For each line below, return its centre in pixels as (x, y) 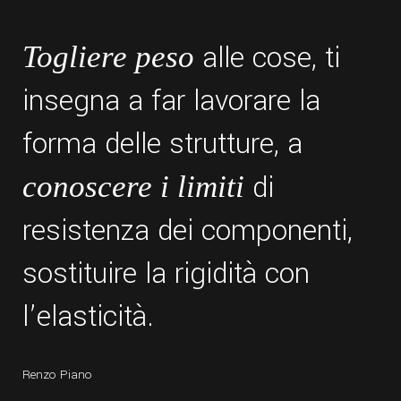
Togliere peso (108, 56)
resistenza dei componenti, (188, 230)
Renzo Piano (57, 374)
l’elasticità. (88, 316)
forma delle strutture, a (162, 144)
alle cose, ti (267, 58)
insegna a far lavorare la (171, 101)
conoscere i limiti (133, 186)
